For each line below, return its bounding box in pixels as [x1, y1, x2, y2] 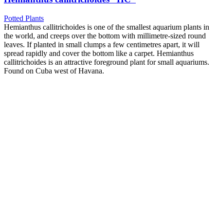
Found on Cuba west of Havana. [4, 66, 104, 75]
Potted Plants [4, 14, 44, 22]
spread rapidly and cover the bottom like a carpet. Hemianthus [4, 49, 194, 57]
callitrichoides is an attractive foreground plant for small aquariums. [4, 57, 209, 66]
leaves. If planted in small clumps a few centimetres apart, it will [4, 40, 200, 49]
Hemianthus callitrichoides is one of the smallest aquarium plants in [4, 22, 209, 31]
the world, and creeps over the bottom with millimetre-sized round [4, 31, 206, 40]
